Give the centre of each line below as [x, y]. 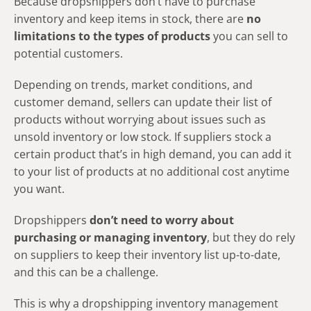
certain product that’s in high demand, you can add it [153, 154]
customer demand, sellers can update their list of [143, 102]
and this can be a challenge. [86, 272]
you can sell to [249, 36]
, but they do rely [251, 237]
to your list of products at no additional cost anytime [152, 171]
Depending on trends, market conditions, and [133, 84]
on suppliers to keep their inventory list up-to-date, [147, 254]
